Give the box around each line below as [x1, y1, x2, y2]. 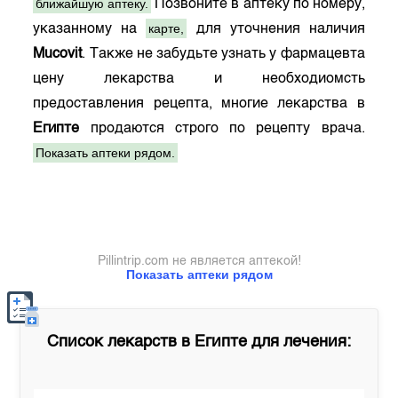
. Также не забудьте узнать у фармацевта [82, 47, 365, 61]
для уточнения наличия [187, 22, 365, 36]
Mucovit [33, 47, 83, 61]
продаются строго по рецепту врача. [79, 122, 365, 136]
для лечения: [247, 334, 351, 350]
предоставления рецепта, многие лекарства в [33, 97, 365, 111]
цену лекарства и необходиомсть [33, 72, 365, 86]
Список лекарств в [47, 334, 195, 350]
